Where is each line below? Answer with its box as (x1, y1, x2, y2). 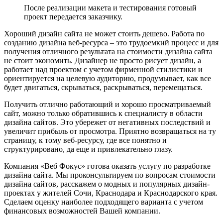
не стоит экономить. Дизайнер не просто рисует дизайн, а (4, 56, 201, 65)
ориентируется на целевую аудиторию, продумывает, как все (4, 74, 211, 83)
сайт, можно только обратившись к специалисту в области (4, 109, 203, 118)
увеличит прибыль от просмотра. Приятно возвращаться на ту (4, 127, 216, 136)
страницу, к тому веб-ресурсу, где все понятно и (4, 136, 167, 145)
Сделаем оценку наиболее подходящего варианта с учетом (4, 198, 203, 207)
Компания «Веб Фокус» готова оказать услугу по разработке (4, 162, 211, 171)
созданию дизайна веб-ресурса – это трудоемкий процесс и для (4, 38, 219, 47)
